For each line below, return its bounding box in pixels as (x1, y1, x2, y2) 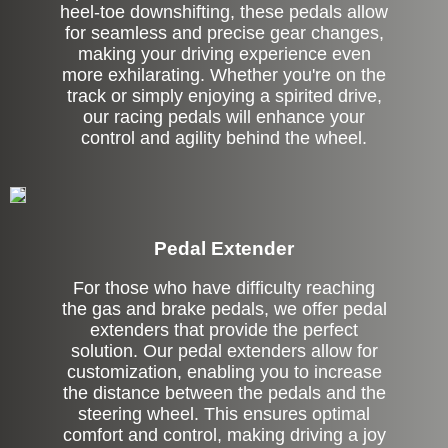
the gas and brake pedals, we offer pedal (61, 299, 387, 320)
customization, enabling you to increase (66, 362, 382, 383)
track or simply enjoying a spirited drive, (66, 85, 382, 106)
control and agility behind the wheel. (81, 127, 367, 148)
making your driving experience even (77, 43, 371, 64)
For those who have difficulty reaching (73, 278, 375, 299)
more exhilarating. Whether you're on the (62, 64, 386, 85)
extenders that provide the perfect (90, 320, 358, 341)
